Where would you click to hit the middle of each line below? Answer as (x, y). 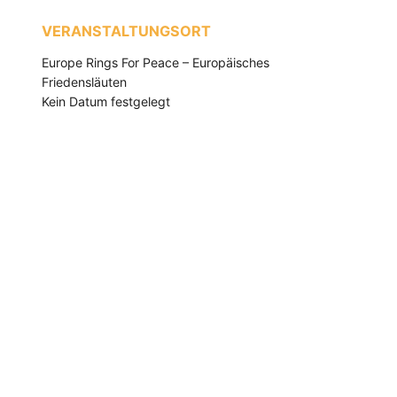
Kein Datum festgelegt (106, 101)
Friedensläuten (84, 82)
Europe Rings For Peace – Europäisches (156, 62)
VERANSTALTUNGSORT (126, 31)
